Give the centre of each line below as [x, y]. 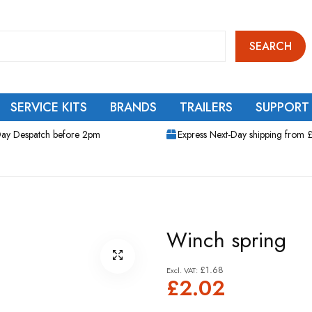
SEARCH [271, 46]
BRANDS [133, 107]
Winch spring [226, 240]
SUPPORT [282, 107]
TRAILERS [206, 107]
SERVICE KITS [49, 107]
